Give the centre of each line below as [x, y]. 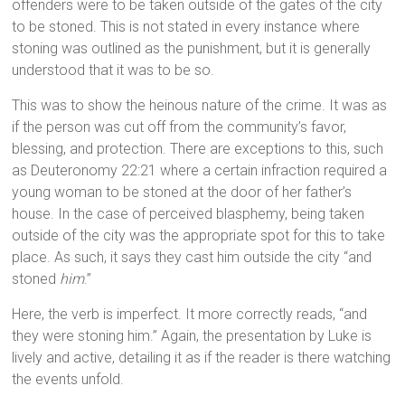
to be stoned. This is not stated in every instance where [186, 27]
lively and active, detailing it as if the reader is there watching [202, 358]
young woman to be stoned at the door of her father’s [182, 193]
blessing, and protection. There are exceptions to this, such [198, 149]
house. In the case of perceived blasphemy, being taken [188, 214]
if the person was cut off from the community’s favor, [179, 127]
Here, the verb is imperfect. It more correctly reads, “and [190, 315]
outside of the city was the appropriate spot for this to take [199, 236]
